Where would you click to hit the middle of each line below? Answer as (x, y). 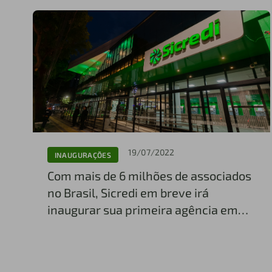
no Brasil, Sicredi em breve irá (128, 193)
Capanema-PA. (88, 227)
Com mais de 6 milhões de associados (149, 176)
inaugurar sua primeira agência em (142, 210)
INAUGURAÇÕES (83, 155)
